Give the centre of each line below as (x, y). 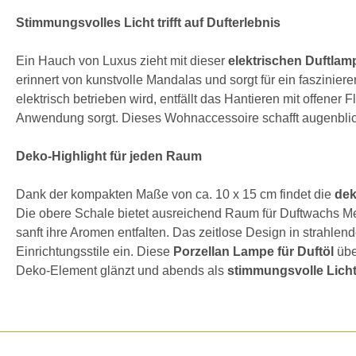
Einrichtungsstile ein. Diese (95, 251)
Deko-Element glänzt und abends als (122, 270)
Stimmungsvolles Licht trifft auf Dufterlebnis (148, 22)
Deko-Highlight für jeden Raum (109, 156)
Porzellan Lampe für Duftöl (253, 251)
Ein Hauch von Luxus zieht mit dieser (122, 60)
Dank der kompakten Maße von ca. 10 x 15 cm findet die (175, 194)
